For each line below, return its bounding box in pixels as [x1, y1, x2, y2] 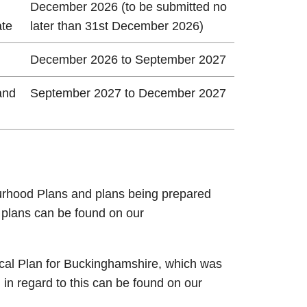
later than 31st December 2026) [29, 19, 204, 33]
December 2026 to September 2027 [29, 52, 226, 66]
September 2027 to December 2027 [29, 86, 226, 100]
